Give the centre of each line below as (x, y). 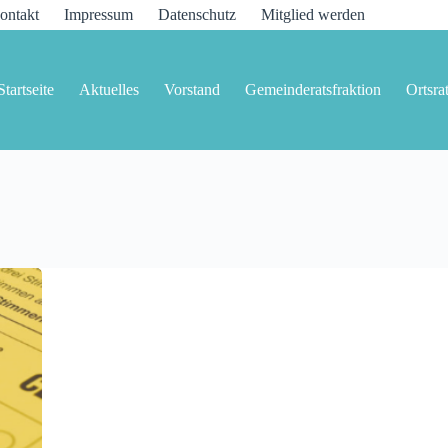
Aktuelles (109, 89)
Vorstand (192, 89)
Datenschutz (197, 14)
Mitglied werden (313, 14)
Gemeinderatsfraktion (313, 89)
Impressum (99, 14)
